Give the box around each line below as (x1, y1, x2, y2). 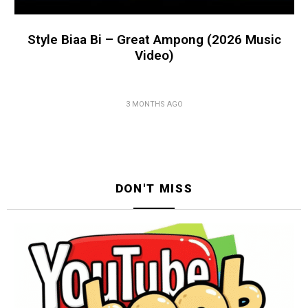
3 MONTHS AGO (125, 100, 183, 109)
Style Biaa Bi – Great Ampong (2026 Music (27, 32, 281, 48)
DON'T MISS (115, 181, 193, 196)
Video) (134, 47, 174, 64)
